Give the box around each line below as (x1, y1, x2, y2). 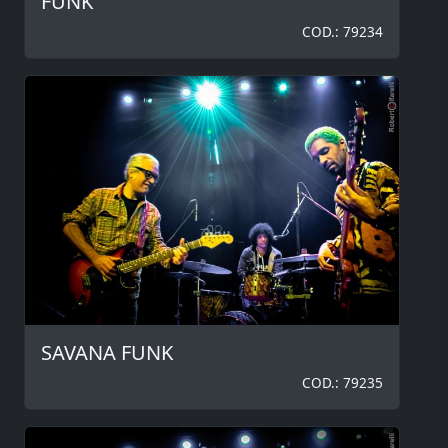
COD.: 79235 (302, 372, 383, 392)
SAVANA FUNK (41, 338, 173, 366)
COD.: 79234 (302, 21, 383, 41)
